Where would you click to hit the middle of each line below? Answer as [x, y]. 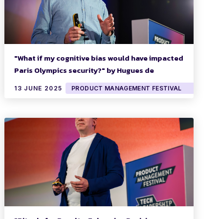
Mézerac [30, 83]
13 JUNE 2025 [38, 88]
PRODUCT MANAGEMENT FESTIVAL [127, 88]
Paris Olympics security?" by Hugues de [84, 70]
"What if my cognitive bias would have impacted [99, 58]
